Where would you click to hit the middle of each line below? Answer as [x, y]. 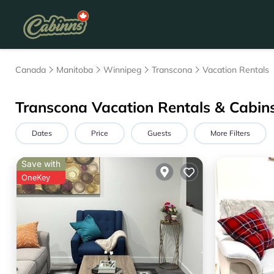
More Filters [230, 133]
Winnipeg [122, 70]
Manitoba [75, 70]
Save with [41, 164]
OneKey [36, 177]
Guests [159, 133]
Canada [31, 70]
